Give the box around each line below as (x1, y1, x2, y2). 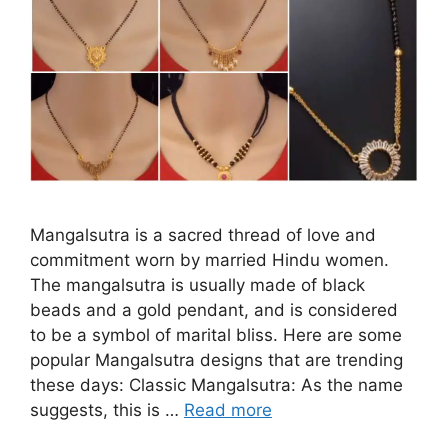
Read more (184, 400, 272, 421)
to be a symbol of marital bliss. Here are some (30, 325, 402, 346)
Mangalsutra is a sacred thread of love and (30, 225, 376, 246)
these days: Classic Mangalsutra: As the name (30, 375, 403, 396)
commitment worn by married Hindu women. (30, 250, 389, 271)
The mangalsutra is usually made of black (30, 275, 365, 296)
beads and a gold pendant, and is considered (30, 300, 398, 321)
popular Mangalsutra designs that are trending (30, 350, 403, 371)
